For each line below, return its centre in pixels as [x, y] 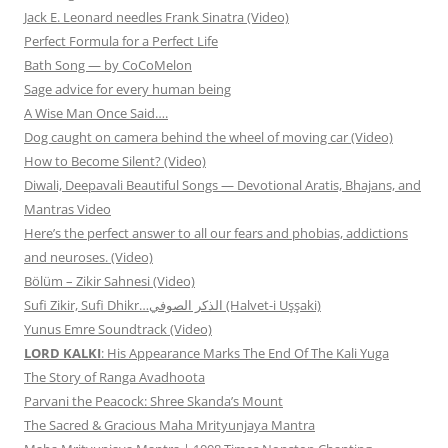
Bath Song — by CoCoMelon [108, 65]
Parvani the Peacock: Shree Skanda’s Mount [153, 401]
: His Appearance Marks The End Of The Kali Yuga [245, 353]
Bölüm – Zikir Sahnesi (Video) [109, 281]
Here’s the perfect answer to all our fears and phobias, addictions [216, 233]
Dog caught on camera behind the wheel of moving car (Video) [208, 137]
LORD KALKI [62, 353]
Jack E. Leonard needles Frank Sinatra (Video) [156, 17]
